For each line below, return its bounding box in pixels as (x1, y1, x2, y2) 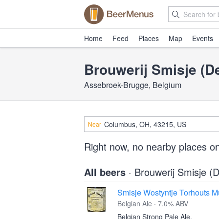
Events (192, 33, 213, 43)
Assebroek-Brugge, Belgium (84, 79, 181, 90)
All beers (84, 165, 129, 179)
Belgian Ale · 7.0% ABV (117, 198, 188, 208)
